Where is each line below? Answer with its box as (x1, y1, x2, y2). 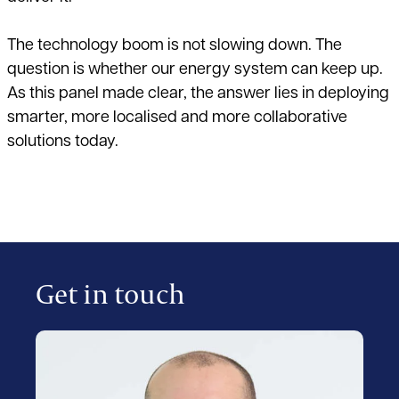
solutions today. (7, 134, 118, 151)
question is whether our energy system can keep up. (7, 61, 383, 79)
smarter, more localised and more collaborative (7, 110, 347, 127)
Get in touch (36, 275, 185, 313)
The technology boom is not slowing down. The (7, 37, 342, 55)
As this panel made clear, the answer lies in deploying (7, 85, 389, 103)
